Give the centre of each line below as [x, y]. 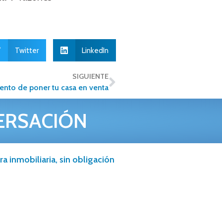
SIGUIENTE [90, 76]
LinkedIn [95, 50]
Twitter [27, 50]
